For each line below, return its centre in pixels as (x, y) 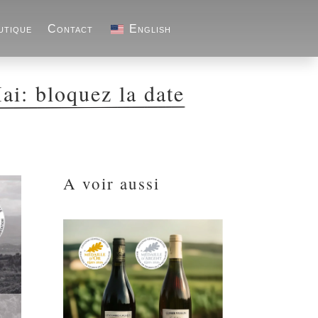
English (150, 29)
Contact (71, 29)
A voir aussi (112, 183)
